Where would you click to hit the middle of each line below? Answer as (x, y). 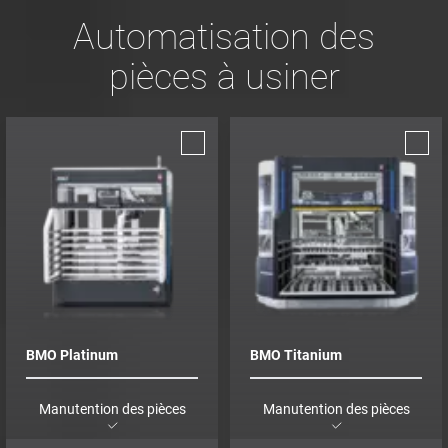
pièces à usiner (224, 76)
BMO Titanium (296, 354)
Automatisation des (224, 36)
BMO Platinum (72, 354)
